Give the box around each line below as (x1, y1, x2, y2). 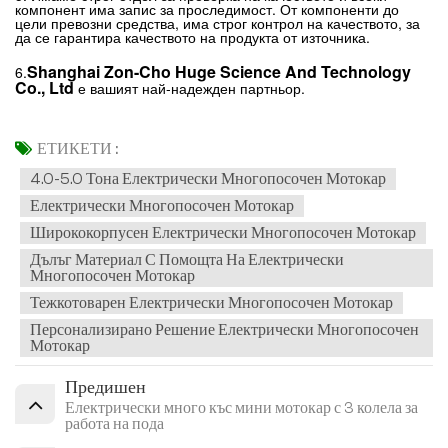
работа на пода (65, 415, 164, 434)
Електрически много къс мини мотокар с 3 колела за (65, 399, 418, 418)
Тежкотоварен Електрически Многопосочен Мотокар (30, 294, 393, 313)
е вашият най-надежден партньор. (74, 77, 305, 98)
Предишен (65, 377, 146, 399)
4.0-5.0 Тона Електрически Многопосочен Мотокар (30, 170, 386, 189)
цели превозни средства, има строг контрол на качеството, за (15, 12, 420, 33)
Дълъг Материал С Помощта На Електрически (30, 251, 344, 270)
